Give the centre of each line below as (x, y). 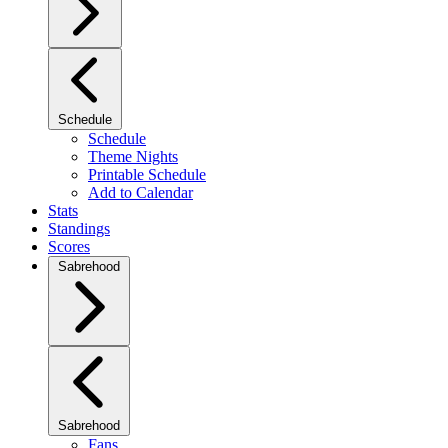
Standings (79, 228)
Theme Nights (133, 156)
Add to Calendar (140, 192)
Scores (69, 246)
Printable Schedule (147, 174)
